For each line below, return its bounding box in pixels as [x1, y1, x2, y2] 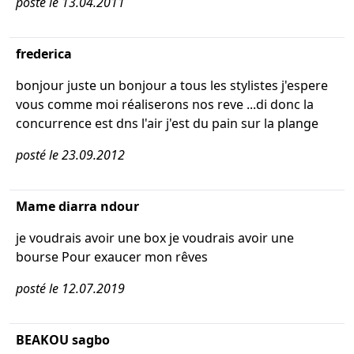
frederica [16, 45, 72, 62]
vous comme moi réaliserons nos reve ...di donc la [16, 96, 314, 113]
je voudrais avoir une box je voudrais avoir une [16, 229, 294, 247]
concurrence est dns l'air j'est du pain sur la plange [16, 115, 318, 132]
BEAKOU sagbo [16, 331, 110, 348]
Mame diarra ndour [16, 198, 139, 215]
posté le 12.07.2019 [16, 280, 125, 297]
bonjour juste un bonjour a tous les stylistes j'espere [16, 77, 328, 94]
